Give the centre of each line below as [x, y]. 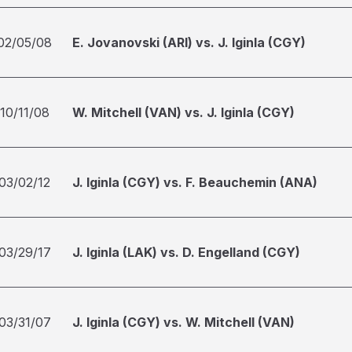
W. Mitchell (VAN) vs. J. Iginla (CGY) [183, 112]
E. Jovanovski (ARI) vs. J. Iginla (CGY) [189, 42]
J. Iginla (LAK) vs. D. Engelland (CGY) [186, 252]
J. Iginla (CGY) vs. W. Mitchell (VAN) [183, 322]
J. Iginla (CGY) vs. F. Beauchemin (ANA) [195, 182]
